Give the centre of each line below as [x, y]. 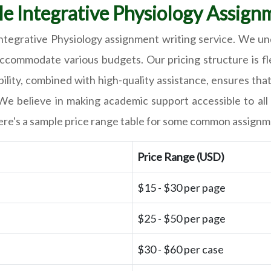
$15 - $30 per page [181, 188]
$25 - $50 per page [181, 219]
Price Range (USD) [181, 157]
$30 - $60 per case [181, 250]
